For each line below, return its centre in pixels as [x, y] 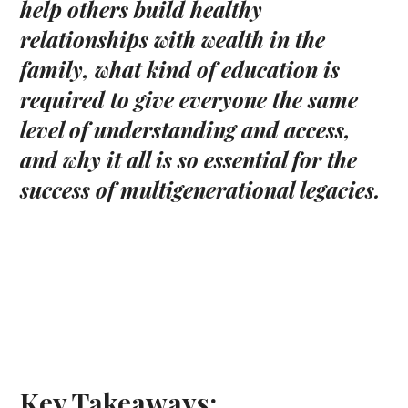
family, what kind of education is [180, 70]
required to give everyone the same [189, 100]
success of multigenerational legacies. [201, 190]
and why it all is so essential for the [189, 160]
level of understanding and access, [186, 130]
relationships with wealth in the [173, 40]
